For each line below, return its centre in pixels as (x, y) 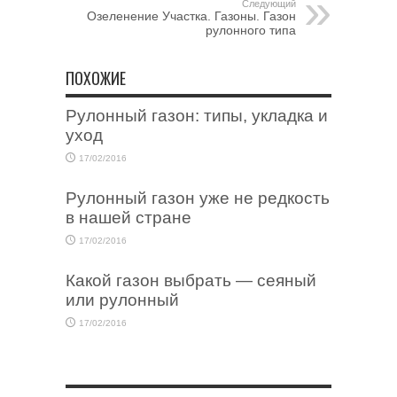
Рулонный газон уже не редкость (198, 198)
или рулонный (122, 300)
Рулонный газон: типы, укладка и (197, 116)
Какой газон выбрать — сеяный (191, 280)
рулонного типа (251, 30)
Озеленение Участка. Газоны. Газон (191, 16)
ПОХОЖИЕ (96, 78)
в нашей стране (128, 218)
